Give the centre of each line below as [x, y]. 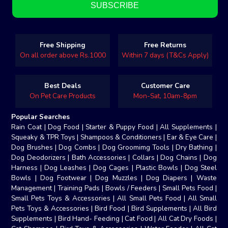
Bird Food [110, 208]
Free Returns [165, 45]
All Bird [205, 208]
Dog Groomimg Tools [136, 147]
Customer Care [165, 86]
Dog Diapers [167, 178]
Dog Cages [111, 167]
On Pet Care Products [63, 96]
